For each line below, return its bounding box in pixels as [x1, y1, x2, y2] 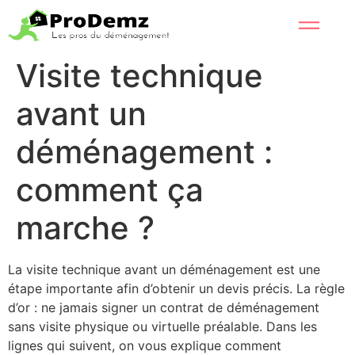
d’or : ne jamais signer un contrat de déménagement [8, 300, 319, 315]
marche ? [16, 208, 155, 247]
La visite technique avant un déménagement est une [8, 261, 320, 277]
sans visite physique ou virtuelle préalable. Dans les [8, 319, 317, 334]
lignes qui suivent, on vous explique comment [8, 338, 281, 353]
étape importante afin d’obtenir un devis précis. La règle [8, 281, 345, 296]
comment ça [16, 170, 204, 209]
